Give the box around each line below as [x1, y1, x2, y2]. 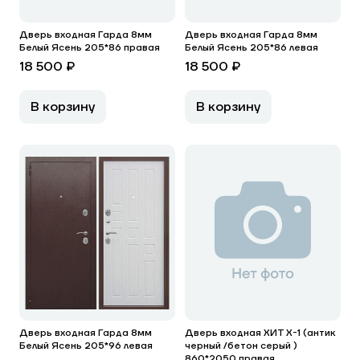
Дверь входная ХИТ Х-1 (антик [185, 327, 335, 339]
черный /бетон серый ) [185, 340, 297, 352]
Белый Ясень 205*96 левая [19, 340, 153, 352]
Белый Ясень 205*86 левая [185, 42, 318, 54]
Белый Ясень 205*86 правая [19, 42, 160, 54]
